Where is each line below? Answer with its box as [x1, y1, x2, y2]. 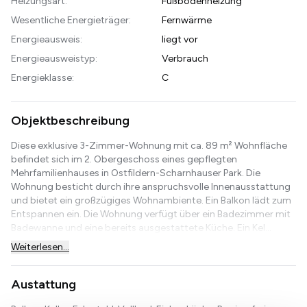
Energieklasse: [11, 71, 74, 84]
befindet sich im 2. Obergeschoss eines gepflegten [11, 153, 237, 165]
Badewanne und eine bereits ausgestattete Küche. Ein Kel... [11, 221, 271, 234]
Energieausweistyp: [11, 52, 97, 64]
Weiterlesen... [11, 241, 69, 253]
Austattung [11, 276, 76, 292]
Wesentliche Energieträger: [11, 14, 131, 26]
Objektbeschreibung [11, 112, 130, 128]
